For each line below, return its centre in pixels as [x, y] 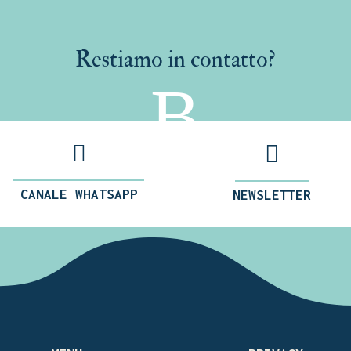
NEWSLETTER [272, 195]
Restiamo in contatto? [175, 60]
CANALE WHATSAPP [79, 195]
